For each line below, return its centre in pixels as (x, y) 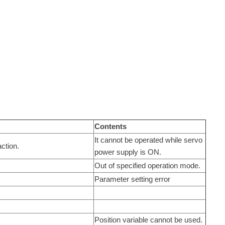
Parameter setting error (132, 179)
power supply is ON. (128, 152)
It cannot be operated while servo (148, 140)
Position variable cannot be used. (148, 219)
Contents (110, 126)
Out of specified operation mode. (147, 165)
